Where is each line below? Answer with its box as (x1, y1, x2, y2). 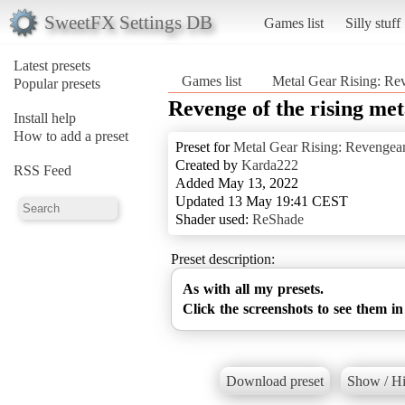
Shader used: (175, 211, 252, 227)
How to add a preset (14, 127, 128, 144)
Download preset (225, 373, 324, 390)
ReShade (252, 211, 304, 227)
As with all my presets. (183, 280, 324, 297)
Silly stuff (344, 14, 400, 31)
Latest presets (14, 57, 90, 73)
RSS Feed (14, 162, 71, 178)
